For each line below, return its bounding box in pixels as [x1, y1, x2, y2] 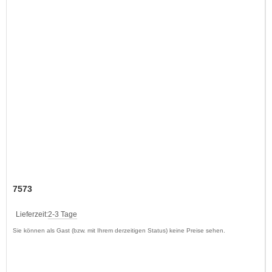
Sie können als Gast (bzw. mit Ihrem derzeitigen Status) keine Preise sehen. [13, 226, 225, 234]
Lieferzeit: [16, 209, 48, 219]
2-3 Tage [48, 209, 77, 219]
